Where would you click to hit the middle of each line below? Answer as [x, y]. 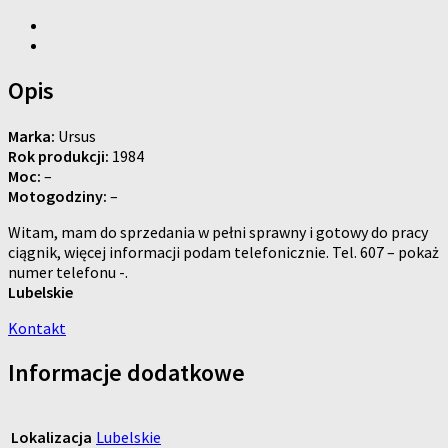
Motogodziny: [57, 195]
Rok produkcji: [58, 155]
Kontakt [37, 327]
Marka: [31, 135]
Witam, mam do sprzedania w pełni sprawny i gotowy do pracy [218, 231]
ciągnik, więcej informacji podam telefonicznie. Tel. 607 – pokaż [223, 251]
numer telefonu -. [68, 271]
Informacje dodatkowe [126, 373]
